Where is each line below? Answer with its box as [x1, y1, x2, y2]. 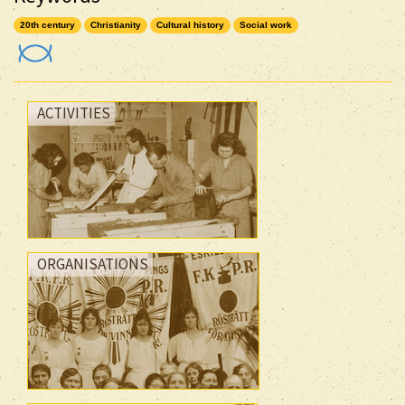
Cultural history [156, 19, 224, 30]
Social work [240, 19, 292, 30]
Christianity [90, 19, 141, 30]
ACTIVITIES [37, 102, 110, 123]
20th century [20, 19, 75, 30]
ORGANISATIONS [37, 253, 148, 274]
